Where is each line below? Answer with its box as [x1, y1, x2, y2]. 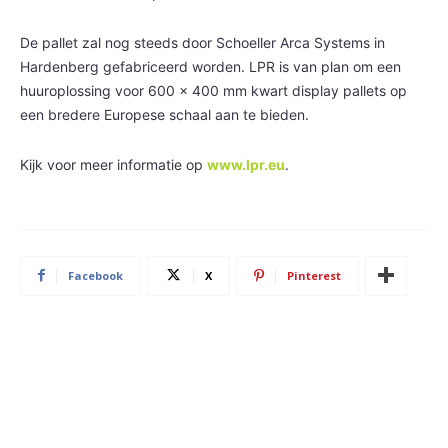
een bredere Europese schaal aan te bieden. [20, 105, 309, 123]
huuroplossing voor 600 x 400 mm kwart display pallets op [20, 81, 407, 99]
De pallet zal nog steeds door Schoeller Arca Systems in [20, 33, 385, 51]
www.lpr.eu [207, 155, 285, 173]
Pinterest [287, 267, 341, 283]
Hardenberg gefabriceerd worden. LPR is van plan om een [20, 57, 401, 75]
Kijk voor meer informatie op [20, 155, 207, 173]
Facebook [68, 267, 123, 283]
